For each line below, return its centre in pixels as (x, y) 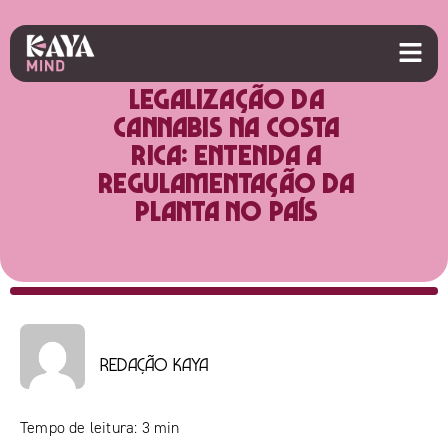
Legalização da (226, 98)
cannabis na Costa (226, 126)
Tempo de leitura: (79, 427)
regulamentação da (226, 182)
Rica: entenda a (226, 154)
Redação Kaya (154, 364)
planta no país (226, 210)
